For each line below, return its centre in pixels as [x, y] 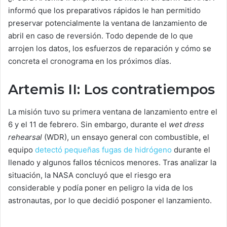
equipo [22, 150]
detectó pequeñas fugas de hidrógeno [103, 150]
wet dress [186, 125]
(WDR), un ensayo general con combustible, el [126, 137]
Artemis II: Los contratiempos [111, 89]
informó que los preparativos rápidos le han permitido [104, 10]
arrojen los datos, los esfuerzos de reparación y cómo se [110, 48]
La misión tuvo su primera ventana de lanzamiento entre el [113, 112]
